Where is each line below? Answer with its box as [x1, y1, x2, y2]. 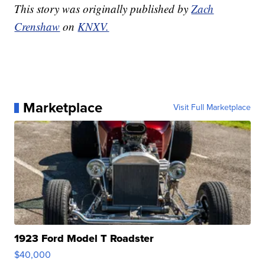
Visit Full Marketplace [173, 101, 251, 114]
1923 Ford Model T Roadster [14, 231, 154, 247]
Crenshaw [14, 19, 60, 34]
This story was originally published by [14, 1, 192, 17]
